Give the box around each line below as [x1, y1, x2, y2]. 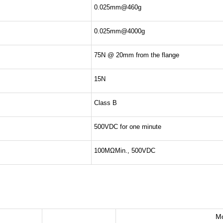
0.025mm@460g [94, 3, 142, 11]
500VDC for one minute [94, 123, 162, 130]
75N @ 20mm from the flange [94, 51, 180, 59]
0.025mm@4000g [94, 27, 145, 35]
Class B [94, 99, 117, 107]
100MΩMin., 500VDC [94, 147, 156, 154]
